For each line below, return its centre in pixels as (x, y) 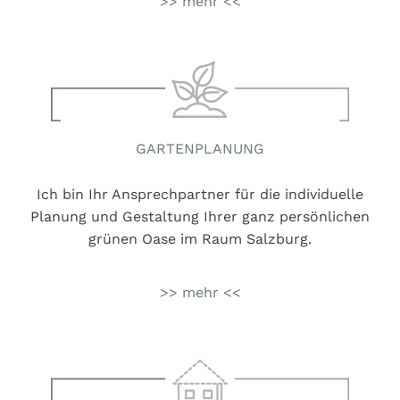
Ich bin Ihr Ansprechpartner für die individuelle (200, 194)
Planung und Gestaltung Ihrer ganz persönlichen (200, 216)
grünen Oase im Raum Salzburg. (200, 238)
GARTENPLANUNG (200, 148)
